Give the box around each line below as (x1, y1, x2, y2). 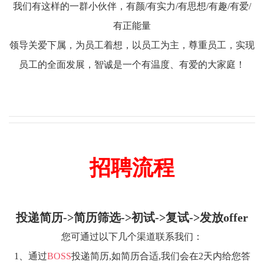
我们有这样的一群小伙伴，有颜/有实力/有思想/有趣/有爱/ (13, 1, 251, 11)
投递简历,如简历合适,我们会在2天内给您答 (71, 251, 250, 261)
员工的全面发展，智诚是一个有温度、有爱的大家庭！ (19, 60, 245, 70)
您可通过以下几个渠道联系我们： (61, 232, 203, 242)
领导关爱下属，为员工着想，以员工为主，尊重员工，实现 (9, 40, 255, 50)
